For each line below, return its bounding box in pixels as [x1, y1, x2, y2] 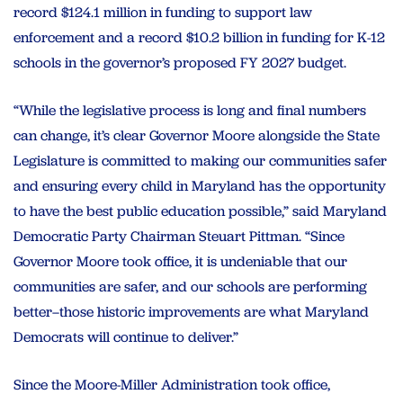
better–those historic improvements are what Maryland [13, 302, 369, 322]
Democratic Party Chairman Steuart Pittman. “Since [13, 227, 345, 246]
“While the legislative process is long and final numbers [13, 101, 366, 121]
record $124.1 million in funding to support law [13, 3, 312, 22]
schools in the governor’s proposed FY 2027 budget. [13, 53, 346, 73]
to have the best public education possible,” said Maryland [13, 201, 387, 221]
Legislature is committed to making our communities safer [13, 151, 387, 171]
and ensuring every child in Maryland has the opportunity [13, 176, 386, 196]
